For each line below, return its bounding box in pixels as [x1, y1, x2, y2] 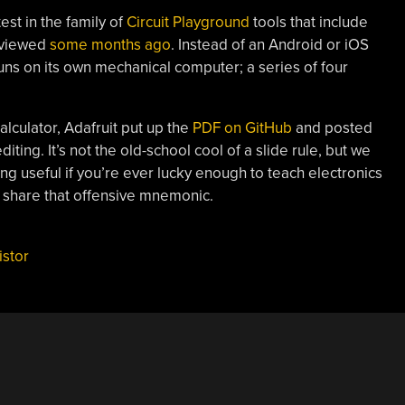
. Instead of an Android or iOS [170, 35, 369, 54]
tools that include [249, 13, 368, 32]
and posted [291, 118, 372, 137]
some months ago [49, 35, 171, 54]
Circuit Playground [126, 13, 250, 32]
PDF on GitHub [192, 118, 292, 137]
